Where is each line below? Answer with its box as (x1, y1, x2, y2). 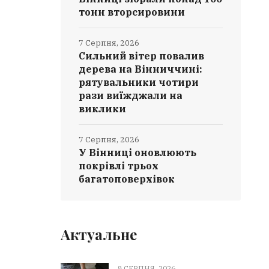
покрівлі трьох (79, 160, 159, 172)
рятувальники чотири (79, 76, 199, 88)
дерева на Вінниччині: (79, 63, 203, 75)
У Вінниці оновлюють (79, 147, 197, 159)
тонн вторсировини (79, 6, 186, 18)
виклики (79, 103, 127, 115)
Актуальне (61, 225, 138, 244)
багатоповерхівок (79, 173, 175, 185)
